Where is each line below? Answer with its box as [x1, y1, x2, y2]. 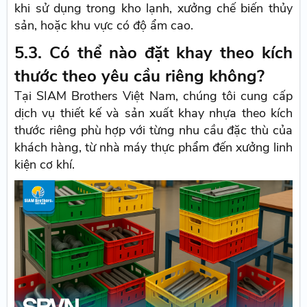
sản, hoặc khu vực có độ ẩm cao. [14, 16, 194, 34]
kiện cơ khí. [14, 156, 75, 173]
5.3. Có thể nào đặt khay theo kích [14, 41, 293, 64]
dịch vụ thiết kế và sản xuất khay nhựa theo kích [14, 104, 293, 121]
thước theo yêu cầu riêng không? [14, 64, 265, 87]
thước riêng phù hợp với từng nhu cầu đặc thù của [14, 121, 293, 138]
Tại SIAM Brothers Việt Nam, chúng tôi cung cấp [14, 87, 293, 104]
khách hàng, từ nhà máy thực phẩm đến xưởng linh [14, 138, 293, 156]
